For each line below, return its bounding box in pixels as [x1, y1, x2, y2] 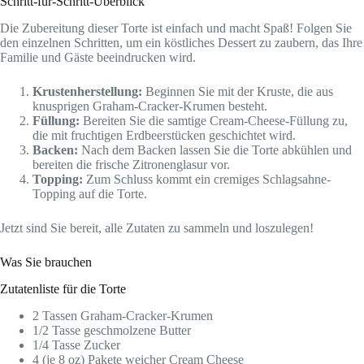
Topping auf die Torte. [32, 187, 147, 201]
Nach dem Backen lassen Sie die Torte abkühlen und [78, 143, 352, 158]
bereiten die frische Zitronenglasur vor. [32, 158, 230, 172]
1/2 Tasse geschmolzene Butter [32, 323, 191, 337]
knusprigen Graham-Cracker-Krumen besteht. [32, 99, 267, 114]
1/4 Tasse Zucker [32, 337, 120, 352]
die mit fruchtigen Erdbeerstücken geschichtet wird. [32, 128, 296, 143]
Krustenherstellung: [32, 84, 142, 99]
